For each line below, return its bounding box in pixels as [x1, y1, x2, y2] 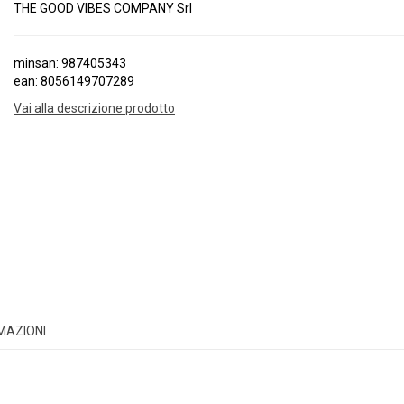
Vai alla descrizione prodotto [14, 101, 175, 115]
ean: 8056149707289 [14, 74, 134, 88]
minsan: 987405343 [14, 56, 126, 70]
